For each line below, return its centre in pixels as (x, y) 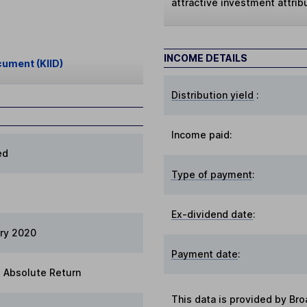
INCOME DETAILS (206, 58)
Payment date (205, 254)
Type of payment (212, 175)
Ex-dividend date (212, 214)
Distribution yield (213, 95)
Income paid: (202, 135)
